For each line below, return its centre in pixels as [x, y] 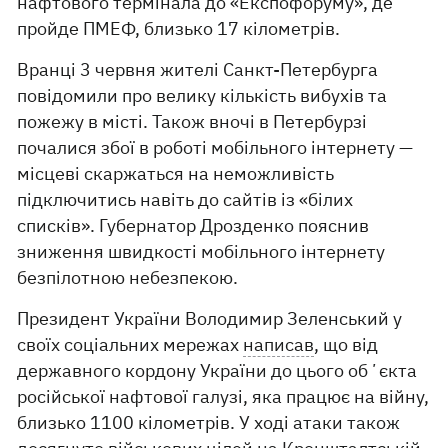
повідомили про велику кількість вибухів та [202, 95]
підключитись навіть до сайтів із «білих [185, 199]
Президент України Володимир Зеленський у [210, 318]
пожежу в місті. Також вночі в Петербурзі [192, 121]
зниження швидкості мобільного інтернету [201, 251]
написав [279, 344]
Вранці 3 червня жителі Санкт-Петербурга [198, 69]
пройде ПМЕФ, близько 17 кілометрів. [179, 28]
